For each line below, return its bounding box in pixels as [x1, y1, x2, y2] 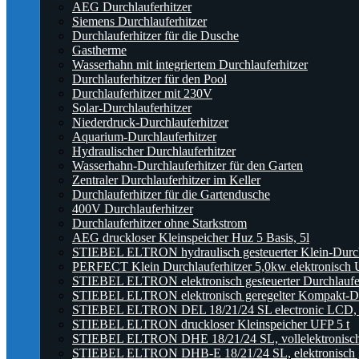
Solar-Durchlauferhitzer [72, 101, 192, 115]
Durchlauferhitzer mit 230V [72, 87, 212, 100]
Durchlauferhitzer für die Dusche [72, 29, 239, 42]
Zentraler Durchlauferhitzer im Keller [72, 173, 260, 187]
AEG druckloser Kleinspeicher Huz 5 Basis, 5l [72, 231, 309, 244]
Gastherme [72, 43, 127, 57]
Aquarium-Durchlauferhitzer [72, 130, 216, 143]
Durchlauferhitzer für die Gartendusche [72, 188, 270, 201]
